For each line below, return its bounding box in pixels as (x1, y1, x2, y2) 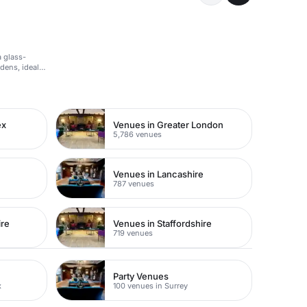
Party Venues (113, 270, 169, 282)
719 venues (113, 228, 153, 238)
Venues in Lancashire (113, 168, 204, 180)
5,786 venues (113, 129, 162, 139)
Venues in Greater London (113, 119, 224, 130)
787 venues (113, 178, 155, 188)
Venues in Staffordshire (113, 217, 212, 229)
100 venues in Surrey (113, 280, 188, 291)
